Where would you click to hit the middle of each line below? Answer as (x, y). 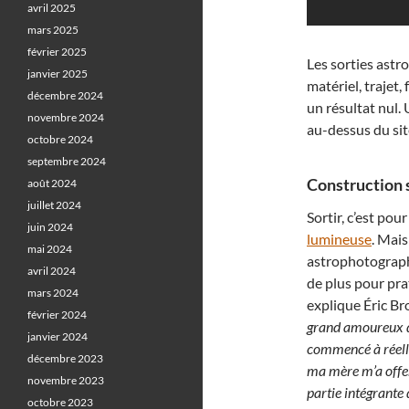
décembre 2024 (65, 95)
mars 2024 (53, 293)
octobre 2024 (60, 139)
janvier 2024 (58, 336)
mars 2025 (53, 30)
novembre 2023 (66, 380)
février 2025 (57, 52)
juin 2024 (50, 227)
